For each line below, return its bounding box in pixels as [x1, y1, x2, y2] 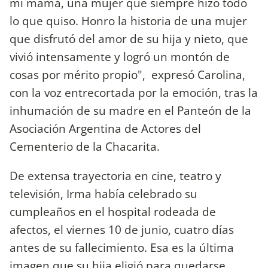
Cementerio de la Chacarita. [10, 138, 160, 154]
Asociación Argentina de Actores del [10, 120, 201, 136]
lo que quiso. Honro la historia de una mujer [10, 12, 247, 29]
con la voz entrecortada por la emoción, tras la [10, 84, 258, 100]
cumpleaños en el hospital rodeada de [10, 203, 216, 220]
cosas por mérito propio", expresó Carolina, [10, 66, 245, 83]
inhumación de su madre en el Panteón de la [10, 102, 251, 118]
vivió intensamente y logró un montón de [10, 48, 230, 65]
